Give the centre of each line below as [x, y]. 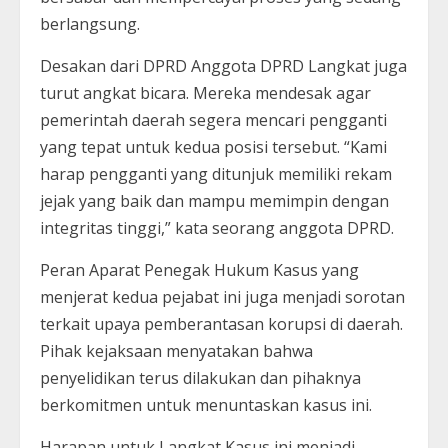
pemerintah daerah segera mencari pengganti [213, 119]
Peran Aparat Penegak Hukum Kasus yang [199, 269]
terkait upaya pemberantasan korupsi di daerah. [221, 323]
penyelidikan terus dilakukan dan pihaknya [200, 377]
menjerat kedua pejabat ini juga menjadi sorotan [222, 296]
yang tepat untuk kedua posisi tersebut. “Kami [213, 146]
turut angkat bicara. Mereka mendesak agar [205, 92]
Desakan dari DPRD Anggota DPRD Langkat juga [223, 65]
